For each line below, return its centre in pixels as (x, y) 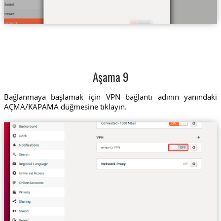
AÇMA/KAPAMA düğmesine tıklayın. (65, 106)
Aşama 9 (110, 79)
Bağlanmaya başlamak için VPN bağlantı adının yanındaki (110, 96)
